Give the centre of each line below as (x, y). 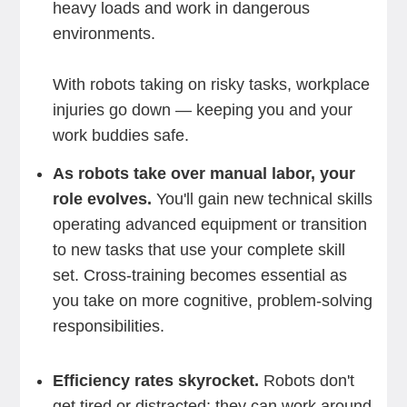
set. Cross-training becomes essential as (199, 275)
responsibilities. (110, 326)
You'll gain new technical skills (262, 199)
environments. (104, 34)
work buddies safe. (123, 135)
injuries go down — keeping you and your (202, 110)
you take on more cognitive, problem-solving (212, 301)
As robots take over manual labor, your (203, 174)
